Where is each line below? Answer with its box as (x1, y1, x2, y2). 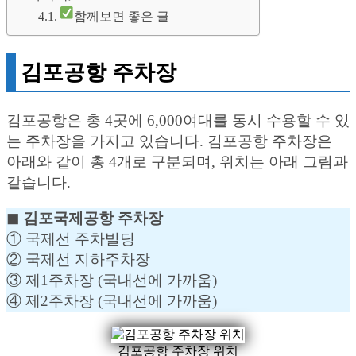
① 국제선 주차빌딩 (6, 230, 135, 247)
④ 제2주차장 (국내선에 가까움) (6, 292, 217, 309)
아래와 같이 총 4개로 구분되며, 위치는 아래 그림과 (6, 153, 348, 170)
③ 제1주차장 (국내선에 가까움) (6, 271, 217, 288)
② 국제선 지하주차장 (6, 250, 150, 268)
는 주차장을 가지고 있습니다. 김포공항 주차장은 (6, 132, 332, 149)
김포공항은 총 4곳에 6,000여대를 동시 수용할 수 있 (6, 111, 350, 129)
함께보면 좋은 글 (74, 9, 170, 24)
